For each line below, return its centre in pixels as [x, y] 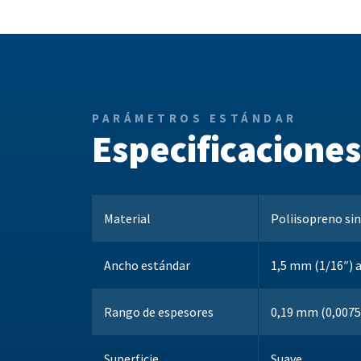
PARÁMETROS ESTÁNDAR [195, 118]
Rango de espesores [159, 312]
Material [127, 219]
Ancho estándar [147, 266]
